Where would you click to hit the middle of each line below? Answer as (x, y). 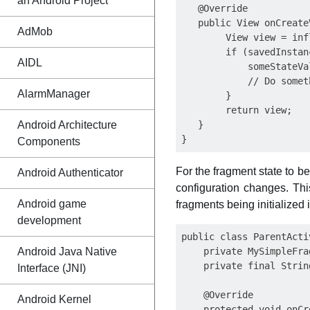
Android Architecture (67, 125)
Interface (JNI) (52, 268)
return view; (237, 110)
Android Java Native (67, 252)
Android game (52, 204)
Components (49, 142)
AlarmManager (54, 94)
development (49, 220)
